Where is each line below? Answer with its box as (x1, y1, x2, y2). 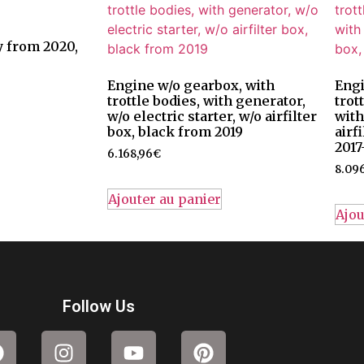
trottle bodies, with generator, (107, 92, 305, 109)
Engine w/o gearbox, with (107, 76, 275, 93)
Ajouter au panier (108, 190, 221, 207)
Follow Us (63, 296, 136, 316)
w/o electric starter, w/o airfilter (107, 107, 317, 124)
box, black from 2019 (107, 123, 243, 140)
